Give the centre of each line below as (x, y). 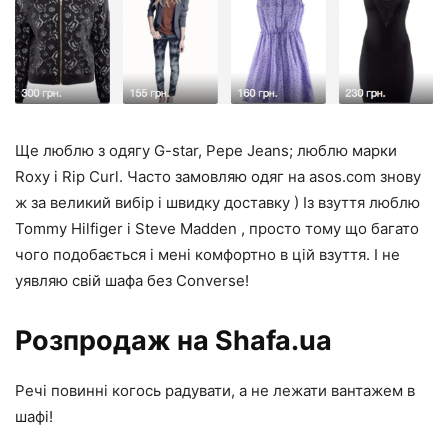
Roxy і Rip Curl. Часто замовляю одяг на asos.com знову (218, 177)
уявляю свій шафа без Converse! (132, 281)
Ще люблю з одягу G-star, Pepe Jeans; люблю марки (206, 151)
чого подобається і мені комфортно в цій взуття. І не (207, 255)
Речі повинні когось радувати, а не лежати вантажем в (215, 391)
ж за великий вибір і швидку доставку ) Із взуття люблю (217, 203)
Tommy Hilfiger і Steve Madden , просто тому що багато (217, 229)
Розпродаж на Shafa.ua (173, 341)
